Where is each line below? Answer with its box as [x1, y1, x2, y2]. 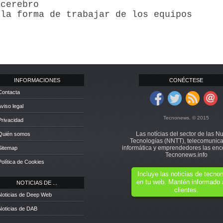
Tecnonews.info [165, 151, 208, 158]
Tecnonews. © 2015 [163, 115, 209, 120]
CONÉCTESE [169, 77, 203, 83]
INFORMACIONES [13, 77, 60, 83]
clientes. [174, 186, 199, 194]
